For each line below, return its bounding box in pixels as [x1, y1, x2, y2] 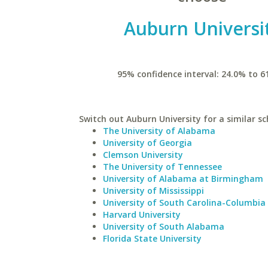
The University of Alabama [103, 125, 215, 136]
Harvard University [103, 209, 181, 220]
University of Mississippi [103, 185, 204, 196]
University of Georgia [103, 137, 192, 148]
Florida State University [103, 233, 202, 244]
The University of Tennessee [103, 161, 222, 172]
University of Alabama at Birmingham [103, 173, 263, 184]
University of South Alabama [103, 221, 224, 232]
